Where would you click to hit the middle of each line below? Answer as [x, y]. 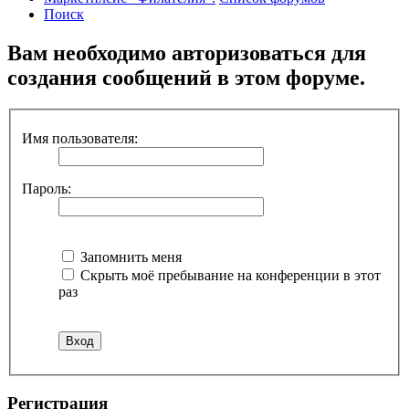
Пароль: [47, 188]
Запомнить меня [129, 257]
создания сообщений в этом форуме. [186, 78]
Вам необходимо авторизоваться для [187, 53]
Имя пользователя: [80, 138]
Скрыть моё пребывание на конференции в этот [229, 275]
